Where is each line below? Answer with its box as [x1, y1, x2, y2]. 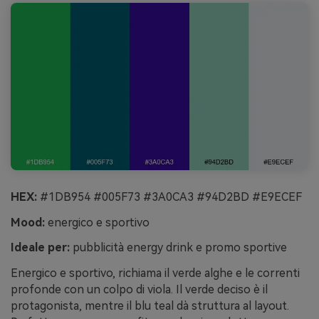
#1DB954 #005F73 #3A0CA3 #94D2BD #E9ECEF [37, 189, 302, 204]
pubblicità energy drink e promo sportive [70, 241, 287, 255]
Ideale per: [11, 241, 70, 255]
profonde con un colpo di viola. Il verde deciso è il [11, 283, 268, 297]
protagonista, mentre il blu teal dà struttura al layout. [11, 299, 289, 313]
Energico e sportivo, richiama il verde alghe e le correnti [11, 266, 300, 281]
